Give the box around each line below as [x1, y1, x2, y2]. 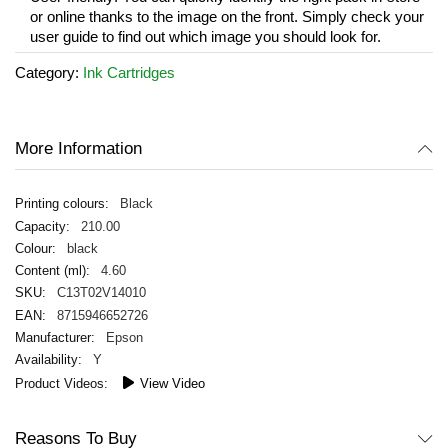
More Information [15, 139, 142, 158]
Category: [15, 64, 83, 81]
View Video [139, 376, 205, 392]
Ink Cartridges [83, 64, 175, 81]
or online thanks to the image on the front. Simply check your [30, 8, 424, 25]
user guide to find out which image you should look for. [30, 28, 381, 45]
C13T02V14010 [56, 285, 146, 301]
